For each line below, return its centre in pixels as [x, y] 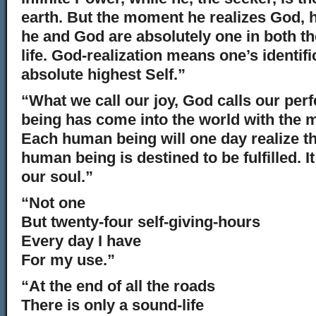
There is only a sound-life [113, 305]
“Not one [53, 203]
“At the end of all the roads [118, 286]
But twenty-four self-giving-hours [141, 222]
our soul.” [57, 177]
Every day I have [81, 241]
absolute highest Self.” [103, 74]
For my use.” [68, 260]
